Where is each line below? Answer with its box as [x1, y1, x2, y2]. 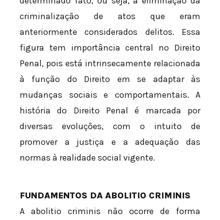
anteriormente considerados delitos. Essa [20, 26, 200, 37]
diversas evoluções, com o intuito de [20, 120, 200, 132]
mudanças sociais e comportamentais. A [20, 89, 200, 100]
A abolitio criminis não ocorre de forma [20, 205, 200, 217]
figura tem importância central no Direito [20, 42, 200, 53]
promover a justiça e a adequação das [20, 136, 200, 147]
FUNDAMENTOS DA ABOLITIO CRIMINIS [20, 190, 191, 201]
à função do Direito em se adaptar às [20, 73, 200, 84]
